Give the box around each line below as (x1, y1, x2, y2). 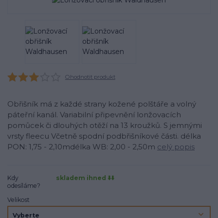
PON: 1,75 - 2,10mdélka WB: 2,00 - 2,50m (7, 142, 157, 152)
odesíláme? (7, 182, 40, 189)
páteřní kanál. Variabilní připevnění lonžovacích (7, 110, 181, 120)
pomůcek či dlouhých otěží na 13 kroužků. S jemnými (7, 121, 202, 130)
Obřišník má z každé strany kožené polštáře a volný (7, 99, 196, 109)
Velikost (7, 196, 30, 204)
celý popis (157, 142, 195, 152)
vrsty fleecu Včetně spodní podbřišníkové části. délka (7, 131, 201, 141)
